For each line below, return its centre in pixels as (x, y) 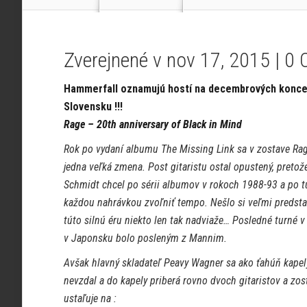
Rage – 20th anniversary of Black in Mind (153, 124)
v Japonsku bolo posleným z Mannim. (145, 238)
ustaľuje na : (90, 298)
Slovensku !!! (93, 107)
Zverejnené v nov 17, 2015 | (174, 60)
